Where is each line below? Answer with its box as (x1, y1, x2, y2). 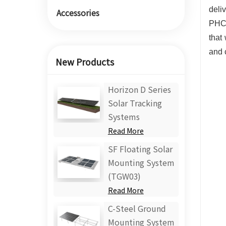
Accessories (56, 8, 99, 18)
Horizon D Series (107, 84, 171, 94)
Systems (107, 111, 140, 122)
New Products (55, 57, 114, 68)
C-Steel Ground (107, 203, 166, 213)
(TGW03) (107, 171, 141, 181)
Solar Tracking (107, 98, 162, 108)
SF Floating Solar (107, 144, 173, 154)
